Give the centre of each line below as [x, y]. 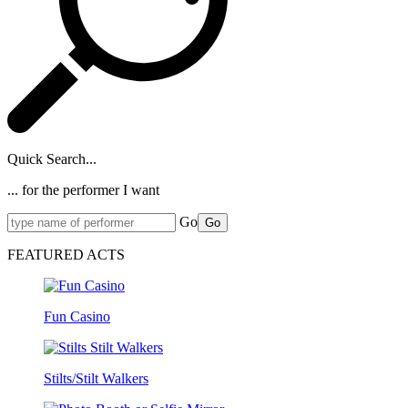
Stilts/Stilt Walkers [96, 378]
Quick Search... [52, 158]
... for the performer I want [83, 189]
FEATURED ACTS [66, 254]
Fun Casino [77, 316]
